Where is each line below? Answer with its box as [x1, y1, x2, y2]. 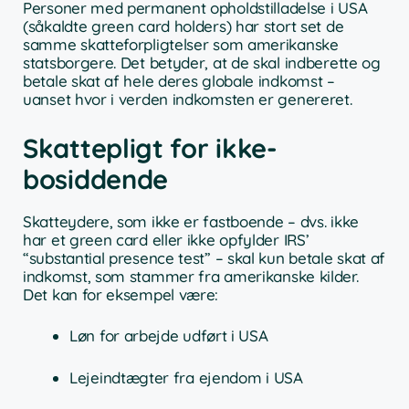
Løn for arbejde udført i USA [69, 326, 268, 346]
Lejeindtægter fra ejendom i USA [69, 367, 303, 387]
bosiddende [23, 162, 168, 195]
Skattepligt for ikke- [23, 131, 277, 164]
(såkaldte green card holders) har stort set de [23, 16, 344, 37]
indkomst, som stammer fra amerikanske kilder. [23, 266, 359, 286]
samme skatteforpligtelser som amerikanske [23, 35, 339, 55]
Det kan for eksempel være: [23, 284, 219, 304]
